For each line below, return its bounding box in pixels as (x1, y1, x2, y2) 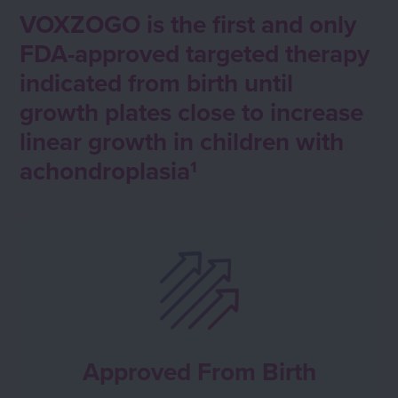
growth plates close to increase (20, 94, 364, 130)
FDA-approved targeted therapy (20, 36, 370, 71)
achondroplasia (20, 153, 191, 188)
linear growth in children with (20, 123, 345, 159)
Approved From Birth (82, 353, 316, 389)
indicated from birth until (20, 65, 294, 100)
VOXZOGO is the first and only (20, 6, 357, 42)
